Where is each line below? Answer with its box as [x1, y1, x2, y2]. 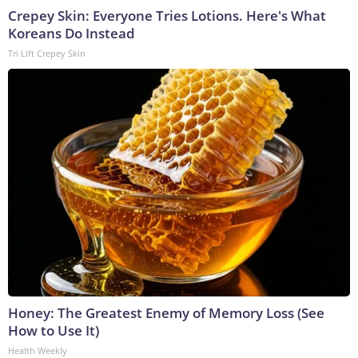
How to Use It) [8, 321, 99, 340]
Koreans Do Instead [8, 24, 135, 43]
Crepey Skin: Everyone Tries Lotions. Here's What [8, 6, 326, 26]
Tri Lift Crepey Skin [8, 47, 86, 60]
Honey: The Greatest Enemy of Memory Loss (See [8, 304, 324, 323]
